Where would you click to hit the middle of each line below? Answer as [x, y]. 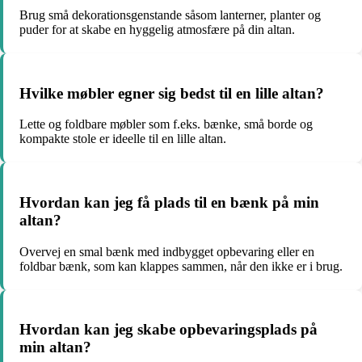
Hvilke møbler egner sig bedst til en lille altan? [172, 93]
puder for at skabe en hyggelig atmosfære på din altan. [157, 29]
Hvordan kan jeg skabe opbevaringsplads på [168, 330]
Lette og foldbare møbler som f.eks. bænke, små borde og [166, 124]
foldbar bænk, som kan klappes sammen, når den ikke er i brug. [181, 266]
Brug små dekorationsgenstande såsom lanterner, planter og [170, 15]
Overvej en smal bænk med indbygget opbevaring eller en [167, 251]
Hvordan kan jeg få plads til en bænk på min [169, 203]
